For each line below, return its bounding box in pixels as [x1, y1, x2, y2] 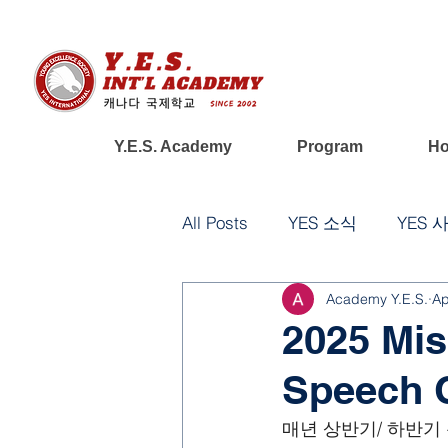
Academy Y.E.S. [326, 289, 428, 308]
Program [297, 138, 363, 155]
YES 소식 [288, 211, 357, 233]
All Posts [182, 211, 248, 233]
